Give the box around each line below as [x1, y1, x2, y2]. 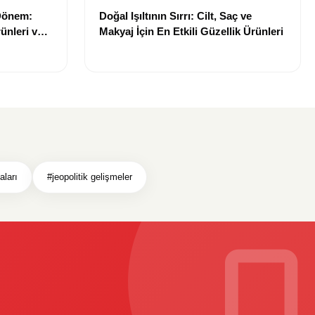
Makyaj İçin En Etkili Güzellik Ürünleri [99, 25, 283, 38]
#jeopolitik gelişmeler [47, 172, 132, 183]
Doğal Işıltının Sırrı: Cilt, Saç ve [99, 10, 252, 22]
